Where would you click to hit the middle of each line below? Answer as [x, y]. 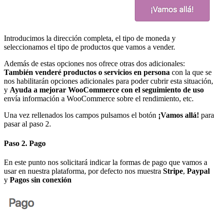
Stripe [173, 171]
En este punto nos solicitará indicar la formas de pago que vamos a [106, 162]
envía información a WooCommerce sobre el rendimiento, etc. [99, 99]
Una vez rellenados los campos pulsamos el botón [81, 115]
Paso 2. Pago [25, 143]
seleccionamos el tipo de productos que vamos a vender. [90, 47]
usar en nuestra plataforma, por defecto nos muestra [83, 171]
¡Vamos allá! [179, 115]
